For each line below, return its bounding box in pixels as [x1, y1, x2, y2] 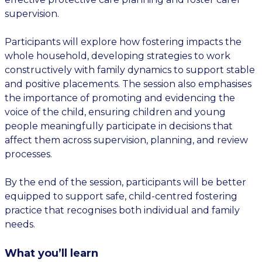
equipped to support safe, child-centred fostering [5, 191, 237, 202]
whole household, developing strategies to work [5, 50, 230, 61]
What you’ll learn [5, 247, 98, 260]
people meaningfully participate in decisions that [5, 120, 233, 132]
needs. [5, 219, 35, 230]
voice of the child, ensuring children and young [5, 106, 226, 118]
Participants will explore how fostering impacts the [5, 36, 242, 47]
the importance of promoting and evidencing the [5, 92, 235, 104]
